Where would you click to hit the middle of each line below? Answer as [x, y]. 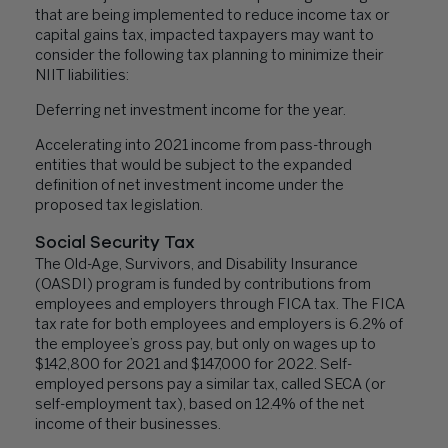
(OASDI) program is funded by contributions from [203, 285]
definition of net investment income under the [189, 186]
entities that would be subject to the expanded [193, 166]
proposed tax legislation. [119, 206]
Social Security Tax [115, 242]
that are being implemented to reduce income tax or [212, 16]
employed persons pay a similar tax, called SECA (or [210, 385]
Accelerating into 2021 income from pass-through [203, 146]
